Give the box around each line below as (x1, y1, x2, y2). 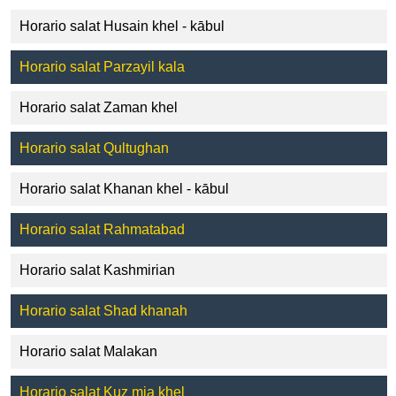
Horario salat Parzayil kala (19, 59, 185, 75)
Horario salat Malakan (19, 344, 157, 360)
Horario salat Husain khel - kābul (19, 19, 225, 34)
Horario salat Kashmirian (19, 263, 175, 278)
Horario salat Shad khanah (19, 303, 187, 319)
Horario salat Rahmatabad (19, 222, 185, 238)
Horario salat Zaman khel (19, 100, 178, 116)
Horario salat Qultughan (19, 141, 169, 156)
